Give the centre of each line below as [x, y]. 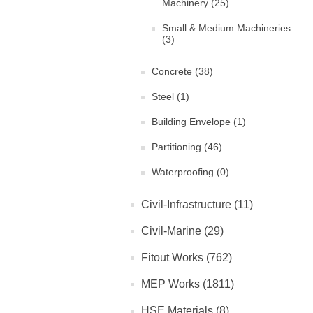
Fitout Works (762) [187, 258]
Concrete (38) [182, 72]
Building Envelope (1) [199, 122]
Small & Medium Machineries [226, 28]
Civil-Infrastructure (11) [197, 205]
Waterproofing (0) [190, 172]
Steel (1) [170, 97]
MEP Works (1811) [188, 284]
